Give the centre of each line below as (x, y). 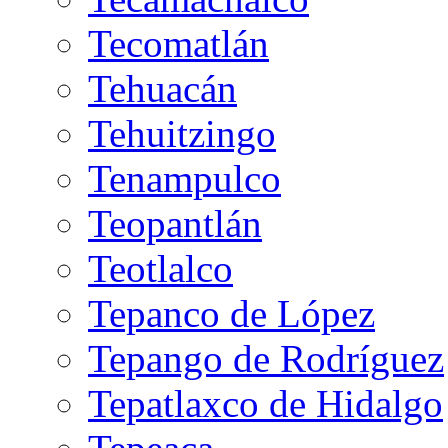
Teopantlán (175, 223)
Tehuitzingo (182, 133)
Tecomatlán (178, 43)
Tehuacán (162, 88)
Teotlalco (160, 268)
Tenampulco (184, 178)
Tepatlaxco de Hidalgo (265, 403)
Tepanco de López (231, 313)
